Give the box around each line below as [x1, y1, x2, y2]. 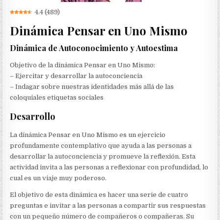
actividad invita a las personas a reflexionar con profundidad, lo [10, 164, 209, 171]
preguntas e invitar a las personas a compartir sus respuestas [10, 202, 206, 210]
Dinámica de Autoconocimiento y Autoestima [10, 43, 178, 54]
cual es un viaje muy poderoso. [10, 174, 107, 182]
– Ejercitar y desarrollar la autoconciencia [10, 72, 143, 80]
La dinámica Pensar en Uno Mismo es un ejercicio [10, 131, 166, 139]
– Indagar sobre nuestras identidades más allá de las [10, 83, 174, 91]
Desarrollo [10, 110, 55, 123]
